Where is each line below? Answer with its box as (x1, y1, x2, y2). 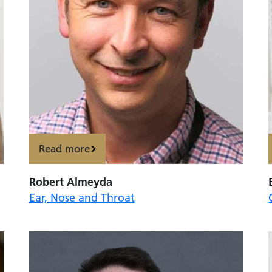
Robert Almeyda (29, 175, 112, 189)
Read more (39, 142, 90, 155)
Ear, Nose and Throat (29, 191, 135, 205)
